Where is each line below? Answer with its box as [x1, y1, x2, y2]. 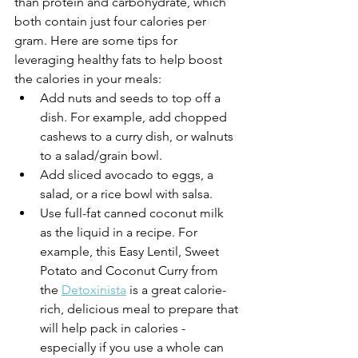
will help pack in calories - [40, 320, 189, 336]
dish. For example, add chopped [40, 109, 230, 125]
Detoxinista [62, 282, 126, 298]
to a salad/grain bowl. [40, 148, 165, 164]
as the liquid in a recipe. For [40, 225, 201, 241]
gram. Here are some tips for [14, 33, 181, 49]
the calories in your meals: [14, 71, 161, 87]
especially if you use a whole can [40, 340, 227, 356]
